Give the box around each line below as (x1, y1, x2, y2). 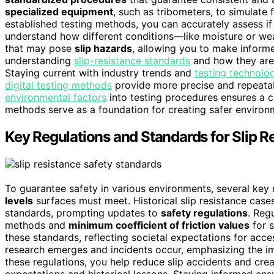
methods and (5, 218, 68, 231)
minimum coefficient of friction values (68, 218, 250, 231)
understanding (5, 54, 74, 67)
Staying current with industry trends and (5, 67, 194, 80)
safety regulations (161, 206, 248, 219)
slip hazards (75, 42, 132, 55)
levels (5, 194, 33, 207)
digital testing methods (5, 79, 112, 92)
